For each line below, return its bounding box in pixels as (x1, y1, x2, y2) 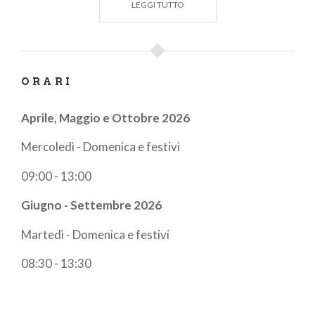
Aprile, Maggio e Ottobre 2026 (21, 110, 190, 125)
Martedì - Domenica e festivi (21, 226, 169, 242)
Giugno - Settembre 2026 (21, 198, 162, 212)
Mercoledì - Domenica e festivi (21, 139, 180, 154)
